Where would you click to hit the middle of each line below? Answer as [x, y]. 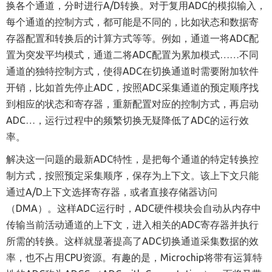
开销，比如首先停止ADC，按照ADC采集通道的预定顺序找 [132, 87]
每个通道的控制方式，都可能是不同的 [89, 22]
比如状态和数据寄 [220, 22]
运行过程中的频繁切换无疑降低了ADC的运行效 [147, 120]
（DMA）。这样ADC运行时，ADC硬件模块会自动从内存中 [134, 208]
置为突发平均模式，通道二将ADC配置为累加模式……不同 [132, 54]
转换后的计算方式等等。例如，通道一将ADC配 [157, 38]
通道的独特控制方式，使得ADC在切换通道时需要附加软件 [132, 71]
